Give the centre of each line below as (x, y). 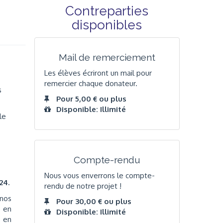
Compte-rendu (107, 160)
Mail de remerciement (107, 57)
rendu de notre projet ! (83, 186)
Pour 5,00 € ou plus (91, 99)
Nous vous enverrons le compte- (99, 175)
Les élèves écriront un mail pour (98, 73)
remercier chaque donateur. (91, 83)
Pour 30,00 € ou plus (94, 202)
